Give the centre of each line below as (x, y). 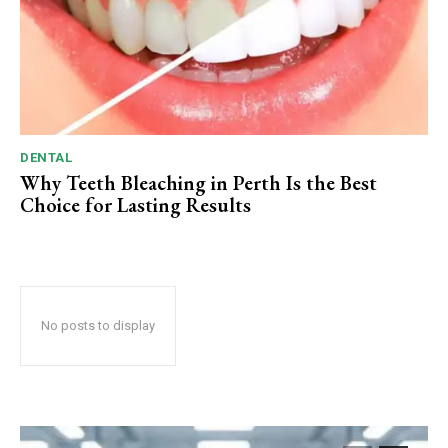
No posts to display (98, 326)
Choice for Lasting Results (135, 205)
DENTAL (46, 158)
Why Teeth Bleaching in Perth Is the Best (198, 183)
